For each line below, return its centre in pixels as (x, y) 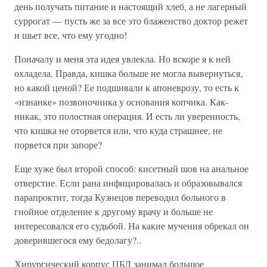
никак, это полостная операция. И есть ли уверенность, (127, 116)
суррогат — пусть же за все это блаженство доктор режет (131, 21)
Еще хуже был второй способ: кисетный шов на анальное (131, 168)
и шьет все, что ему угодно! (71, 35)
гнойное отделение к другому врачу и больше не (114, 211)
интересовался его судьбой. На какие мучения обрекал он (132, 226)
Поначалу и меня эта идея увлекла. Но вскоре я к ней (122, 59)
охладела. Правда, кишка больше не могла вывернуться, (128, 73)
